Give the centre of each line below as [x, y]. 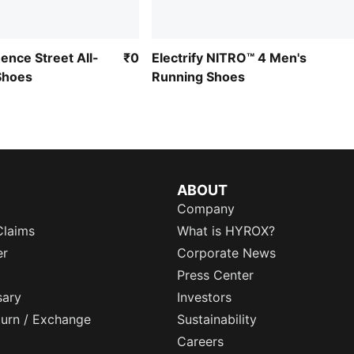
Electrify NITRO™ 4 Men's [229, 57]
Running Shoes [198, 76]
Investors [204, 297]
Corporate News [226, 253]
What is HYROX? [226, 231]
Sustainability [217, 319]
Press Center [215, 275]
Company [206, 209]
